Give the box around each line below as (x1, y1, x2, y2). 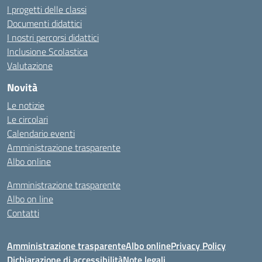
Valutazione (7, 58, 53, 73)
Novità (7, 80, 37, 95)
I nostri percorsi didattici (7, 30, 99, 44)
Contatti (7, 206, 39, 220)
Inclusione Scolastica (7, 44, 88, 58)
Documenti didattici (7, 16, 82, 30)
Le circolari (7, 112, 48, 126)
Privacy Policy (171, 239, 226, 253)
